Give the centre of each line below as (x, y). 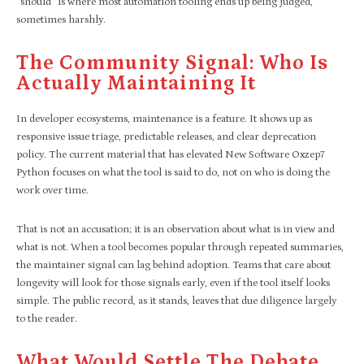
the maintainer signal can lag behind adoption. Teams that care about (173, 265)
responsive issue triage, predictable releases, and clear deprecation (166, 136)
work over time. (52, 190)
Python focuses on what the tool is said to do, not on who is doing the (173, 172)
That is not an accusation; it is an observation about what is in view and (175, 229)
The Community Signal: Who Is (172, 63)
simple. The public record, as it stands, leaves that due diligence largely (177, 301)
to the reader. (47, 318)
